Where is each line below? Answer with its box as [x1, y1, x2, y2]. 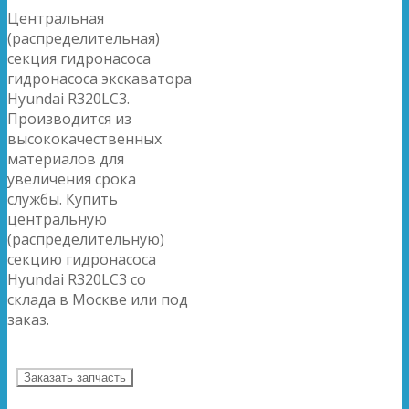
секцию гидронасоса [7, 248, 156, 269]
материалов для [7, 148, 124, 169]
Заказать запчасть [24, 370, 126, 384]
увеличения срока [7, 168, 136, 189]
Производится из [7, 108, 131, 129]
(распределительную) [7, 228, 164, 249]
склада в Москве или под [7, 288, 188, 309]
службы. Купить [7, 188, 118, 209]
